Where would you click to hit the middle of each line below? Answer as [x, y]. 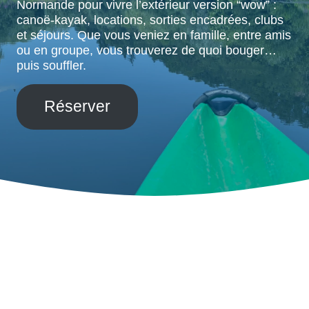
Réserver [77, 107]
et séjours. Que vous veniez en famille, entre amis [154, 35]
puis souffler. [51, 66]
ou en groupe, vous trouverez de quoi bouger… [147, 50]
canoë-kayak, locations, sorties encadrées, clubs [150, 20]
